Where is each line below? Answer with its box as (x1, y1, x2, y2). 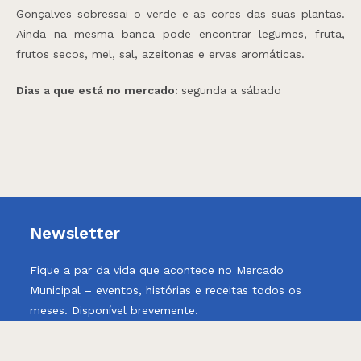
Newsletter (30, 223, 121, 243)
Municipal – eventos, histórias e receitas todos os (30, 284, 302, 297)
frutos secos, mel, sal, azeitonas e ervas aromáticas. (16, 48, 305, 61)
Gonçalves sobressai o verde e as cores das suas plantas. (16, 7, 345, 21)
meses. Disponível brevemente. (30, 304, 199, 317)
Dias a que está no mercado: (16, 84, 181, 98)
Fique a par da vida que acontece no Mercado (30, 263, 284, 277)
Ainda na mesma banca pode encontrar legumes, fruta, (16, 27, 345, 41)
